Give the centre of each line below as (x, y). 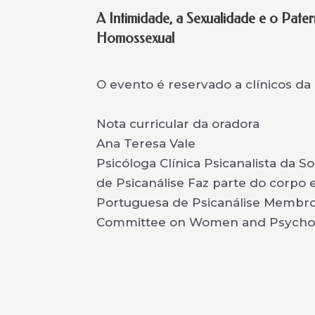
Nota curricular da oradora (178, 124)
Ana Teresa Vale (146, 143)
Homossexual (135, 38)
